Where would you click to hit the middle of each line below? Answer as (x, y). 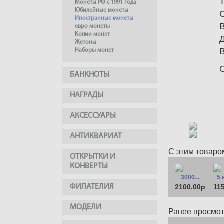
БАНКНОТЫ (90, 75)
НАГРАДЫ (87, 95)
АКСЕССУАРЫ (93, 116)
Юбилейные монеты (102, 10)
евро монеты (92, 26)
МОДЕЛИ (86, 207)
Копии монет (92, 34)
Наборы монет (94, 50)
